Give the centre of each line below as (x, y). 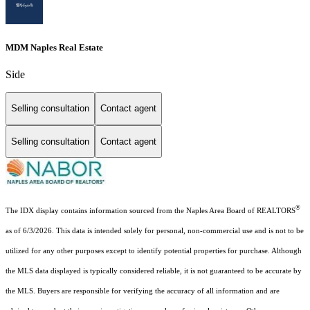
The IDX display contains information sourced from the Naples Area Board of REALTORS (151, 210)
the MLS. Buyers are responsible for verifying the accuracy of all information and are (143, 291)
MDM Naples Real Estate (54, 47)
